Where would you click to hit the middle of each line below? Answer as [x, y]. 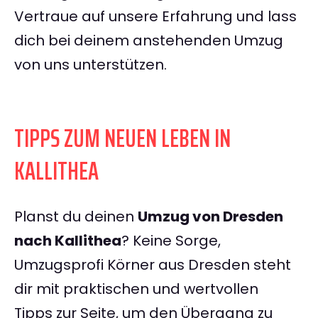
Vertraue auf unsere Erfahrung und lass [155, 17]
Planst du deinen [76, 217]
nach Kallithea [68, 241]
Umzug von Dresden [210, 217]
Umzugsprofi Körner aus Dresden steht [153, 265]
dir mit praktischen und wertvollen [136, 289]
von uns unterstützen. [91, 65]
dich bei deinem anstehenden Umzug [149, 41]
